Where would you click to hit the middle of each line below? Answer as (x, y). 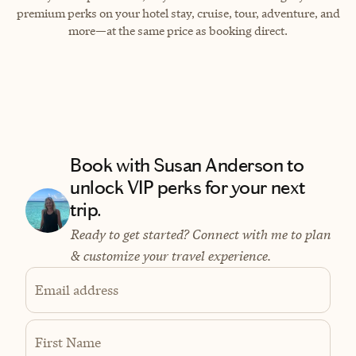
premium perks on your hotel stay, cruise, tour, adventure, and (178, 13)
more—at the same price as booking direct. (178, 31)
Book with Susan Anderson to (187, 165)
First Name (68, 342)
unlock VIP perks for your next (188, 188)
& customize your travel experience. (170, 256)
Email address (77, 290)
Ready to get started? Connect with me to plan (200, 234)
